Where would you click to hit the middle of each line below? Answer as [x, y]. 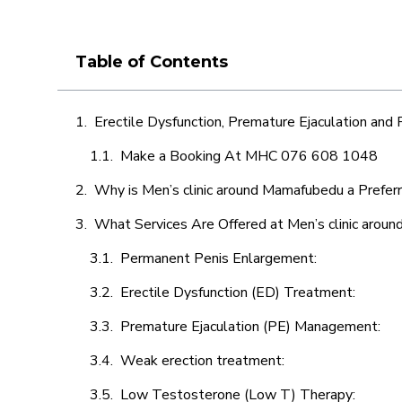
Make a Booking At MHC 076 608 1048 [249, 156]
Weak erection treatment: [204, 361]
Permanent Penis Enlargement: [218, 258]
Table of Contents [152, 62]
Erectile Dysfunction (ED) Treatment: [240, 293]
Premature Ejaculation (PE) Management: [252, 327]
